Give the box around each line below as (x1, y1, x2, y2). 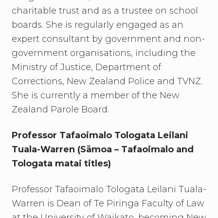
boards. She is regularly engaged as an (12, 19, 183, 30)
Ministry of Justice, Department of (12, 62, 161, 73)
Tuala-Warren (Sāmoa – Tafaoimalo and (12, 144, 194, 155)
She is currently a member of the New (12, 90, 180, 101)
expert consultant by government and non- (12, 34, 205, 44)
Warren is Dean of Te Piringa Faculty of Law (12, 198, 204, 209)
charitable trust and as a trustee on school (12, 5, 198, 16)
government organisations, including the (12, 48, 196, 58)
